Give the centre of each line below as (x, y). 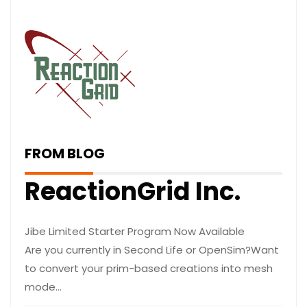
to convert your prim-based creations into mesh (149, 269)
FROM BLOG (65, 154)
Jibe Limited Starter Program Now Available (135, 232)
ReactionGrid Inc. (133, 192)
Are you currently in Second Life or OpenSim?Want (152, 250)
